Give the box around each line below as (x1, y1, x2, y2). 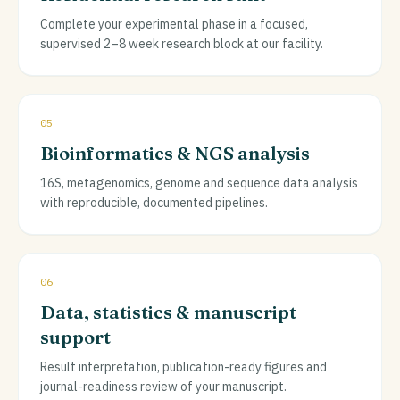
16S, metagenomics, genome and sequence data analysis (40, 174, 358, 191)
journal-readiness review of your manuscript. (40, 378, 287, 395)
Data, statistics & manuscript (40, 300, 296, 323)
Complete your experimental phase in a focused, (40, 15, 308, 32)
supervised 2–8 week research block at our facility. (40, 35, 323, 52)
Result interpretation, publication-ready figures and (40, 358, 327, 375)
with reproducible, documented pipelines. (40, 194, 268, 211)
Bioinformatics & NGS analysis (40, 141, 310, 164)
